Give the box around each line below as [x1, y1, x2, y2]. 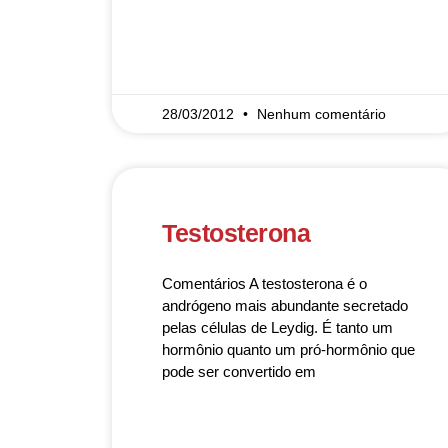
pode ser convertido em [162, 363, 316, 380]
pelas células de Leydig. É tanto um [162, 319, 393, 336]
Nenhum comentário [257, 106, 386, 122]
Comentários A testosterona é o [162, 275, 367, 292]
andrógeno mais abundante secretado [162, 297, 408, 314]
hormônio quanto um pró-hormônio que [162, 341, 415, 358]
